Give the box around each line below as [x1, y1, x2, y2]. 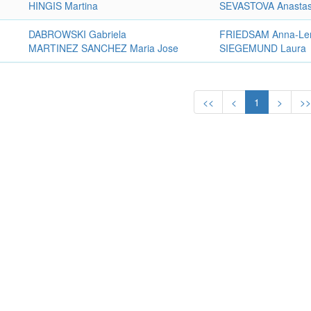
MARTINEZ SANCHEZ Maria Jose [28, 41, 179, 55]
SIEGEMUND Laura [219, 41, 307, 55]
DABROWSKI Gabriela [28, 27, 127, 41]
